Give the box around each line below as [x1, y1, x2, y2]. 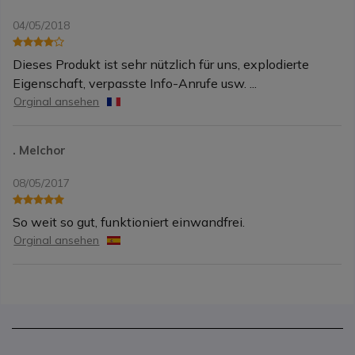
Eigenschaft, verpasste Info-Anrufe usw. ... [13, 75, 258, 92]
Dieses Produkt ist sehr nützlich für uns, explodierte [13, 56, 310, 73]
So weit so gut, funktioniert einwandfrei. [13, 214, 246, 231]
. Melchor [13, 143, 67, 158]
